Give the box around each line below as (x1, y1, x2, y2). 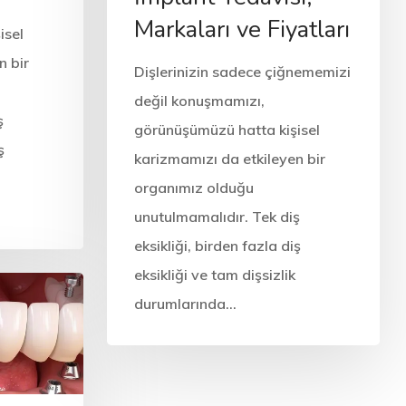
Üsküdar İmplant (59, 368, 236, 385)
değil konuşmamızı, (133, 91, 265, 110)
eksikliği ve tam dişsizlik (133, 265, 295, 284)
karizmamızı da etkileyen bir (133, 149, 325, 168)
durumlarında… (133, 294, 237, 313)
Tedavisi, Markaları (61, 385, 256, 403)
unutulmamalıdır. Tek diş (133, 207, 300, 226)
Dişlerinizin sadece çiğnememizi (133, 62, 351, 81)
